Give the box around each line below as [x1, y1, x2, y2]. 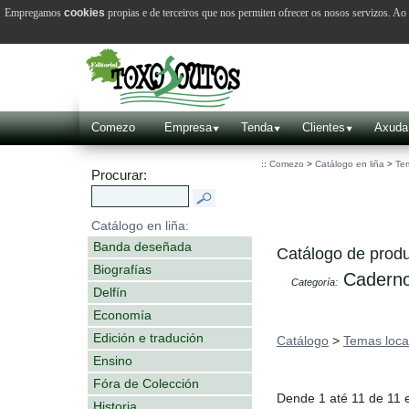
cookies [64, 5, 105, 19]
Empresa [164, 121, 212, 134]
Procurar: [91, 168, 147, 183]
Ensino [93, 352, 132, 368]
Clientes [302, 121, 345, 134]
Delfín [93, 284, 127, 299]
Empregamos [5, 5, 64, 19]
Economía [93, 307, 152, 322]
